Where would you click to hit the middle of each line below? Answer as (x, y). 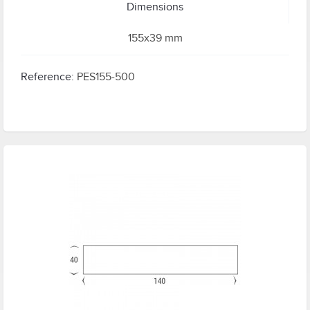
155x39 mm (155, 38)
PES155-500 (106, 77)
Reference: (47, 77)
